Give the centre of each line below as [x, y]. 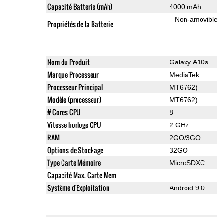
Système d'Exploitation [78, 187]
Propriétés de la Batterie [80, 24]
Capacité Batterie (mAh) [80, 6]
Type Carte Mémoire [74, 162]
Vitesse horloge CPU [74, 124]
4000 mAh [185, 7]
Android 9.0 [187, 188]
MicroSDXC [187, 163]
